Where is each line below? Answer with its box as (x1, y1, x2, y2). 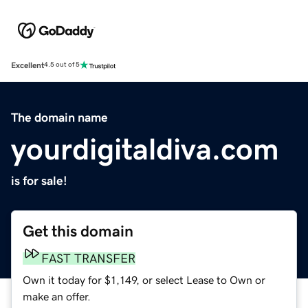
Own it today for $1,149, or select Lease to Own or (23, 274, 265, 285)
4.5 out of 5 (44, 61, 80, 69)
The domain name (11, 111, 108, 124)
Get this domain (23, 223, 133, 239)
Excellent (11, 60, 44, 69)
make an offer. (23, 290, 91, 302)
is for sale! (11, 174, 67, 187)
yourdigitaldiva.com (11, 133, 279, 164)
